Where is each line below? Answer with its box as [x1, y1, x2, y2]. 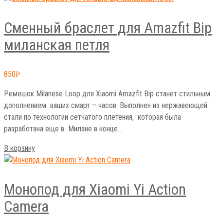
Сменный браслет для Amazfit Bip [4, 19, 212, 37]
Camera [4, 198, 49, 216]
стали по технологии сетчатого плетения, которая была [4, 112, 181, 122]
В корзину [4, 144, 35, 153]
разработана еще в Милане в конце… [4, 124, 122, 134]
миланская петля [4, 36, 109, 54]
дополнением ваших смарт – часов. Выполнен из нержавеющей [4, 101, 207, 110]
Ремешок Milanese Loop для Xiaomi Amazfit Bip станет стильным [4, 89, 210, 99]
